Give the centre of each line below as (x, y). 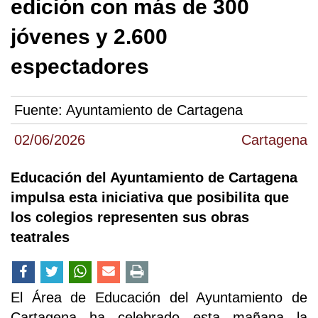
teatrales (40, 237)
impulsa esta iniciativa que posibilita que (150, 197)
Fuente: (40, 110)
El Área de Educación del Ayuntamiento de (159, 297)
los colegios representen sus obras (130, 217)
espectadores (80, 66)
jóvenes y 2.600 (89, 36)
